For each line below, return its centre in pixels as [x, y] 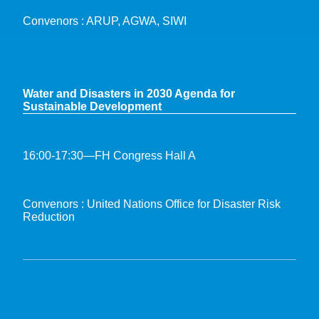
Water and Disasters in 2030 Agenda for [129, 93]
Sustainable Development [92, 106]
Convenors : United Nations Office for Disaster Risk [152, 204]
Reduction [49, 216]
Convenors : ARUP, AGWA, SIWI [105, 21]
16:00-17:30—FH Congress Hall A [109, 155]
